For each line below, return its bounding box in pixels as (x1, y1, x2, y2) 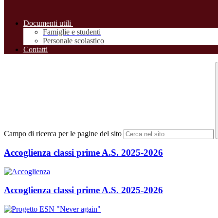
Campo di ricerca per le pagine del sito (4, 129, 122, 138)
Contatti (23, 45, 48, 54)
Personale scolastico (43, 36, 104, 45)
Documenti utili (23, 19, 71, 28)
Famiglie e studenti (43, 28, 101, 36)
